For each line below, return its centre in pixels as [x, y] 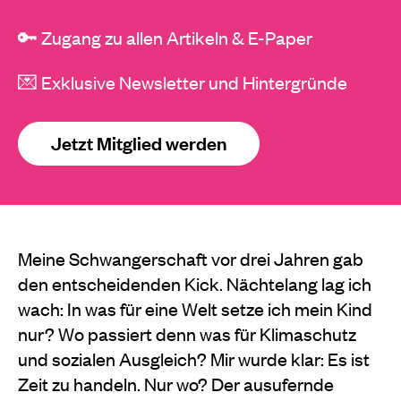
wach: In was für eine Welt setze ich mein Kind [195, 308]
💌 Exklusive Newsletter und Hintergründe [183, 81]
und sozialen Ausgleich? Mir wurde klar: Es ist [194, 358]
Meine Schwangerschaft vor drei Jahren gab [191, 258]
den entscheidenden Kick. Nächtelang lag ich [195, 283]
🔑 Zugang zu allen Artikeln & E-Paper [165, 37]
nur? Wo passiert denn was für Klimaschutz [187, 333]
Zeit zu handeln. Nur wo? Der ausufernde [176, 383]
